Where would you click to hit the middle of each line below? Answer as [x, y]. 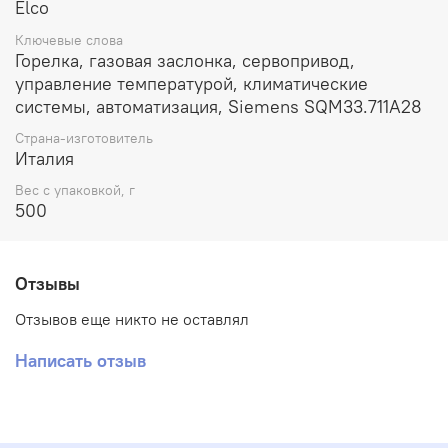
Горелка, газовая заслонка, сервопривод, [185, 60]
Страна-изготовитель [84, 137]
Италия [44, 158]
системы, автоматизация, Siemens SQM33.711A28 [218, 106]
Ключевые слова [69, 39]
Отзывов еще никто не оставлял [132, 319]
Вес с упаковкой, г [75, 190]
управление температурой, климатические [191, 83]
